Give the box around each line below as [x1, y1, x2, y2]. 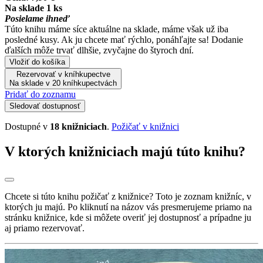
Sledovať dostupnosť [9, 101, 80, 110]
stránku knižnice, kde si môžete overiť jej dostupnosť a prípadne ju [5, 212, 251, 222]
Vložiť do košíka [9, 57, 65, 66]
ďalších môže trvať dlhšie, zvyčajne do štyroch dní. [5, 45, 194, 55]
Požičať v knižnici [112, 121, 179, 131]
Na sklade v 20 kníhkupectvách [9, 78, 117, 87]
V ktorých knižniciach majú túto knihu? [5, 143, 245, 159]
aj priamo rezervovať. [5, 222, 85, 233]
